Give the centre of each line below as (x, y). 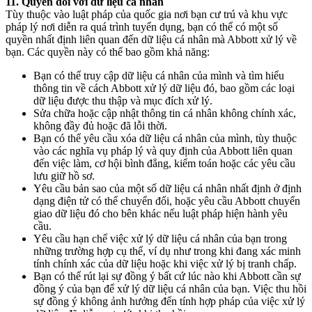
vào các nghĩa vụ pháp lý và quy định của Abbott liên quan (163, 151)
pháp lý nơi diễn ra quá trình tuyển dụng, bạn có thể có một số (142, 27)
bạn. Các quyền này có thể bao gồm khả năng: (108, 52)
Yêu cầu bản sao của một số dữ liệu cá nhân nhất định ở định (167, 188)
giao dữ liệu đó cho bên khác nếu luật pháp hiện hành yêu (161, 213)
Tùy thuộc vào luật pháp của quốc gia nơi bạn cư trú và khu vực (147, 14)
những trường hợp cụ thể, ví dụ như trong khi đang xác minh (167, 251)
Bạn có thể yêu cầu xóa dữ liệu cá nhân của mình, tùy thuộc (165, 138)
